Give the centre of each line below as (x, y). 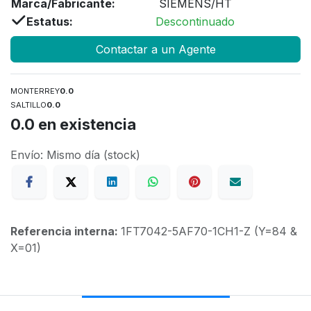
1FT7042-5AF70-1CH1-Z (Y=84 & (209, 232)
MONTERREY (35, 91)
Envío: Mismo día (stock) (75, 155)
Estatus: (50, 22)
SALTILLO (28, 105)
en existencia (85, 124)
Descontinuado (195, 22)
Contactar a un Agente (155, 49)
